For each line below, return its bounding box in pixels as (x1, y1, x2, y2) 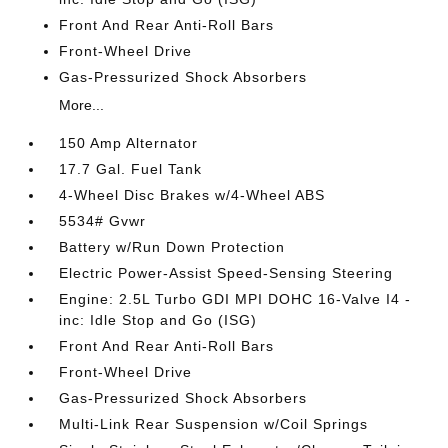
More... (59, 97, 105, 113)
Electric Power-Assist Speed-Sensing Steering (59, 265, 394, 281)
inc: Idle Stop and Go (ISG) (59, 312, 258, 328)
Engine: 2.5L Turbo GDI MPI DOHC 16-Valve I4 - (59, 291, 412, 307)
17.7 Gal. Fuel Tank (59, 161, 203, 177)
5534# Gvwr (59, 213, 147, 229)
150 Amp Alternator (59, 135, 199, 151)
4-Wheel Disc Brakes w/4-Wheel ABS (59, 187, 326, 203)
